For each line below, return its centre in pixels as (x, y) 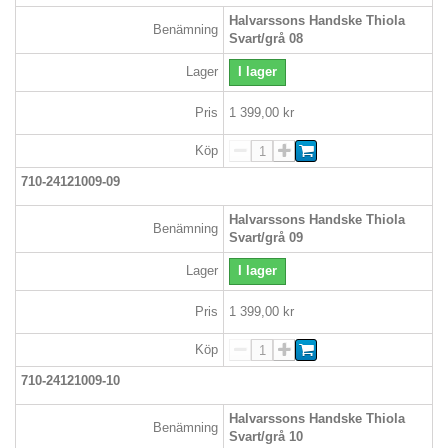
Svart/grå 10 (266, 437)
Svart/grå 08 (266, 39)
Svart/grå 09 (266, 238)
